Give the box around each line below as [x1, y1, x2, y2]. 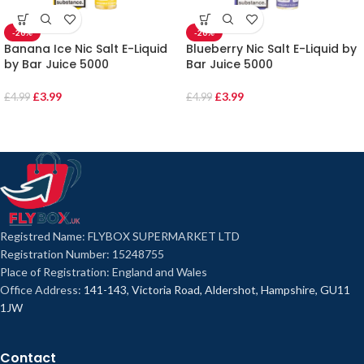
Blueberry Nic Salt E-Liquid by [186, 41, 357, 58]
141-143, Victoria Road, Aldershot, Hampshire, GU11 [84, 283, 350, 297]
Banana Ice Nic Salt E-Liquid [4, 41, 167, 58]
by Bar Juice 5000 [4, 56, 109, 73]
